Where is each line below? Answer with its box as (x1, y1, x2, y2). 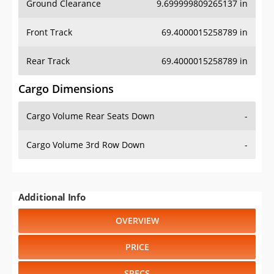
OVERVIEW (115, 215, 159, 227)
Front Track (26, 26, 72, 39)
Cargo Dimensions (18, 81, 114, 97)
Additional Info (18, 191, 86, 204)
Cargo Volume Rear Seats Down (26, 110, 155, 122)
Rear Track (26, 55, 70, 67)
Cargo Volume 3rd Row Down (26, 139, 145, 151)
